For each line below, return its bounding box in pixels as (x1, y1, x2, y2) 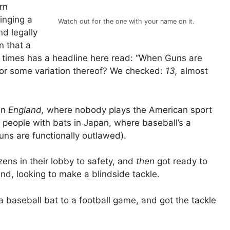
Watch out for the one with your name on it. (57, 17, 195, 25)
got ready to (157, 156, 207, 167)
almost (180, 66, 208, 76)
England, (8, 104, 47, 115)
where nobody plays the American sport (47, 104, 212, 115)
